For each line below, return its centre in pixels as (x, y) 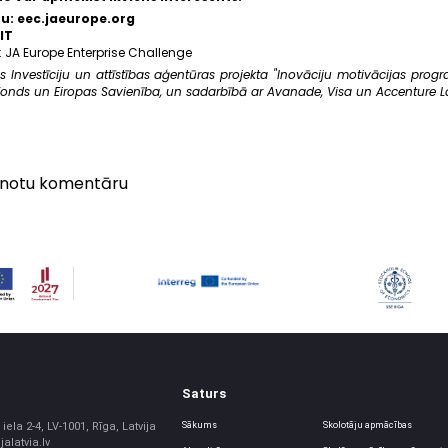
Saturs (204, 394)
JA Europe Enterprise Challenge (98, 52)
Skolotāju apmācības (368, 425)
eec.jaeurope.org (75, 18)
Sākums (200, 425)
